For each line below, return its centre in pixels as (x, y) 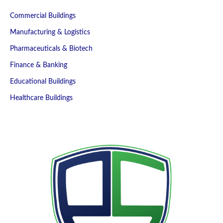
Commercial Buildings (43, 16)
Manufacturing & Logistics (50, 32)
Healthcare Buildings (41, 98)
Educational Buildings (43, 81)
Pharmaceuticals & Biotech (51, 49)
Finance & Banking (39, 65)
